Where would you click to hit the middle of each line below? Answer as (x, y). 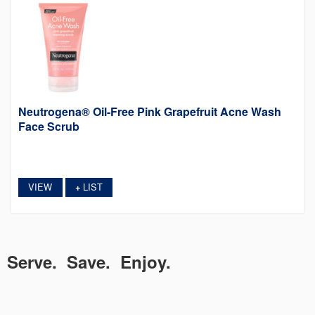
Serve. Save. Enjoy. (89, 262)
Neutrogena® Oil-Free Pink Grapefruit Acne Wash (150, 111)
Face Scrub (49, 126)
